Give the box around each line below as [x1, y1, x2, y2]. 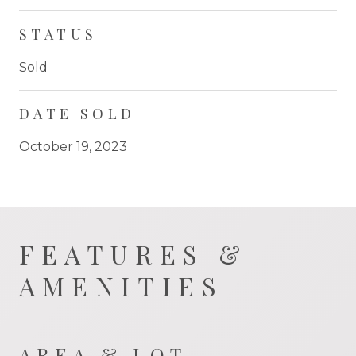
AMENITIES [19, 268, 224, 303]
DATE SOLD [19, 103, 136, 123]
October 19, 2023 [19, 138, 127, 154]
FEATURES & [19, 236, 249, 271]
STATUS [19, 24, 98, 44]
